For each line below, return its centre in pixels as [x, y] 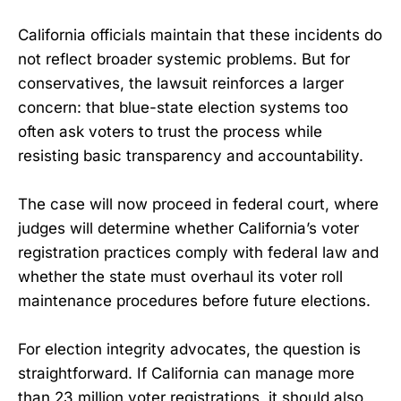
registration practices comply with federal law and [198, 253]
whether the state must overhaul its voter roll [180, 277]
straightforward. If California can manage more [186, 374]
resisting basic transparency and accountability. [191, 155]
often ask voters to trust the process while [170, 131]
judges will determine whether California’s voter [188, 229]
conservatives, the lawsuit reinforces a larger [181, 83]
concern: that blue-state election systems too [183, 107]
